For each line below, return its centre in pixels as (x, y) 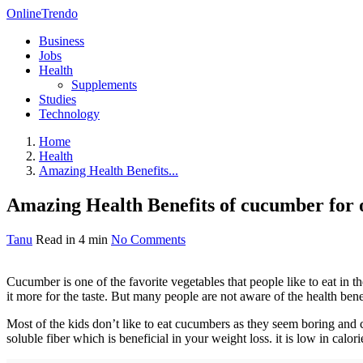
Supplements (104, 85)
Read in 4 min (73, 239)
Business (62, 41)
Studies (58, 99)
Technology (69, 114)
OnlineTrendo (42, 13)
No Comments (148, 239)
